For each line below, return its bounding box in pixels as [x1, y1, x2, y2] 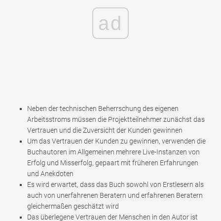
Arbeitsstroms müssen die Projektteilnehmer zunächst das [27, 115, 205, 124]
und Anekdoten [27, 170, 74, 178]
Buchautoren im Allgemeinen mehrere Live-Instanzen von [27, 148, 200, 156]
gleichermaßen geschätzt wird [27, 202, 119, 211]
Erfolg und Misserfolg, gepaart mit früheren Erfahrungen [27, 159, 198, 167]
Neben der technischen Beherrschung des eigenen [27, 105, 179, 113]
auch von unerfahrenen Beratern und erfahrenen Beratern [27, 191, 203, 200]
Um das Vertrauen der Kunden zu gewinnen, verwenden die [27, 137, 206, 146]
